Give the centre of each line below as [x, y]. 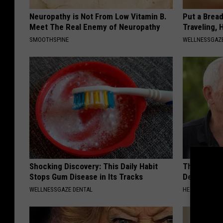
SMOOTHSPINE [49, 40]
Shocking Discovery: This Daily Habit [94, 167]
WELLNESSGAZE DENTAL [61, 190]
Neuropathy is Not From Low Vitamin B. [98, 17]
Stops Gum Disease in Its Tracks [86, 177]
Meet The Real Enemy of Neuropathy [95, 27]
